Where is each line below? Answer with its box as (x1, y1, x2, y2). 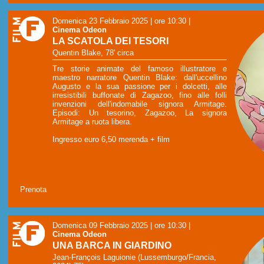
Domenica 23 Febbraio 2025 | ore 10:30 (52, 16, 186, 25)
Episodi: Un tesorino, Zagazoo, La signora (52, 108, 227, 117)
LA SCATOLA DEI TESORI (52, 35, 169, 46)
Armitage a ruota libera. (52, 117, 132, 126)
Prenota (20, 184, 47, 194)
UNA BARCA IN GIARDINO (52, 240, 171, 250)
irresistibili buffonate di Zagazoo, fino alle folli (52, 90, 227, 100)
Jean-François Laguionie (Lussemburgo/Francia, (52, 253, 216, 262)
